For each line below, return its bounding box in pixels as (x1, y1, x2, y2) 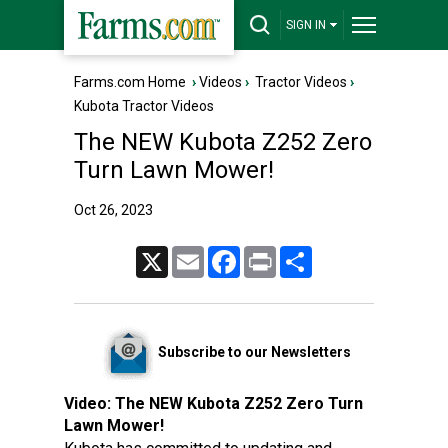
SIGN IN (286, 18, 326, 32)
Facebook (240, 247, 293, 261)
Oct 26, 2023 (74, 202, 153, 218)
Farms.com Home (74, 74, 186, 90)
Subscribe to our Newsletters (157, 343, 351, 360)
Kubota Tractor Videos (74, 98, 214, 114)
